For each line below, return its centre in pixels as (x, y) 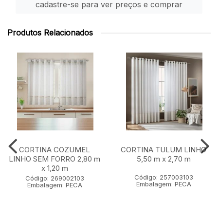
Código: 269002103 (54, 178)
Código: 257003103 (163, 177)
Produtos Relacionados (50, 33)
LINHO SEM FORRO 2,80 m (54, 159)
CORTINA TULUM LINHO (163, 150)
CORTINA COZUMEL (54, 150)
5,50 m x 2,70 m (163, 159)
